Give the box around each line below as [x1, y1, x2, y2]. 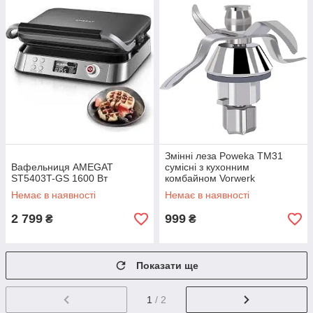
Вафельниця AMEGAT [11, 161, 113, 173]
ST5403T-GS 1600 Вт [11, 173, 108, 184]
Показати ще [136, 260, 198, 271]
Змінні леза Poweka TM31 [165, 150, 283, 161]
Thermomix [165, 184, 215, 195]
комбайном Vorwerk [165, 173, 255, 184]
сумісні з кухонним [165, 161, 249, 173]
